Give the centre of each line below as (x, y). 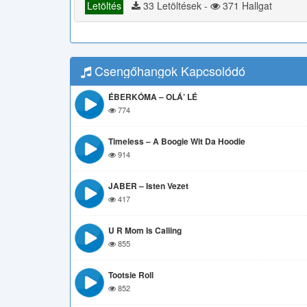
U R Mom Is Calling (145, 230)
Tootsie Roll (131, 275)
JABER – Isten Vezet (148, 186)
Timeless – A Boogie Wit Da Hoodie (177, 141)
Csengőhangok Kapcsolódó (168, 71)
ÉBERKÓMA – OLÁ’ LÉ (153, 97)
